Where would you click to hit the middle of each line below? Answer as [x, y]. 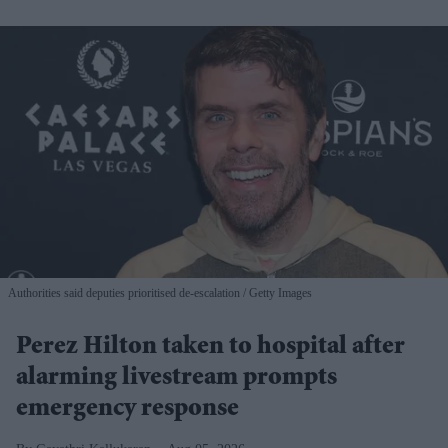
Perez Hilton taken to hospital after [210, 348]
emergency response [127, 410]
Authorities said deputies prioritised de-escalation [125, 293]
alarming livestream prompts [176, 379]
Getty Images [279, 293]
